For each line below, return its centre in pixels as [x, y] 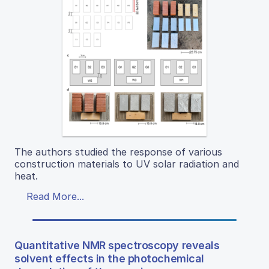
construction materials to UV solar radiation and [127, 164]
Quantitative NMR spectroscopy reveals [117, 246]
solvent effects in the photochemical [109, 259]
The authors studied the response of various [118, 152]
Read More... [55, 197]
